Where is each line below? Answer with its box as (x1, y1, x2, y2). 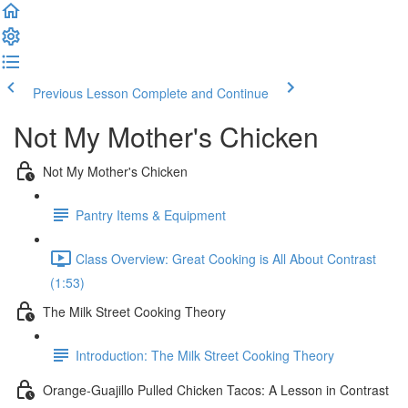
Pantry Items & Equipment (76, 205, 226, 224)
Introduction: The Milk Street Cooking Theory (76, 345, 334, 364)
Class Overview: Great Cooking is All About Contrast (76, 249, 376, 268)
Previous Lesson (33, 84, 128, 102)
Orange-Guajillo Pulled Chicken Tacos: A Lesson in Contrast (43, 380, 389, 399)
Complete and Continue (132, 84, 269, 102)
